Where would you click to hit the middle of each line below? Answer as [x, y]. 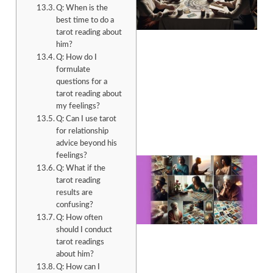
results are [75, 193]
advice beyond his [87, 144]
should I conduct [84, 230]
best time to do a [85, 21]
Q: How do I [77, 58]
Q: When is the [82, 9]
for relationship [83, 132]
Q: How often [80, 218]
